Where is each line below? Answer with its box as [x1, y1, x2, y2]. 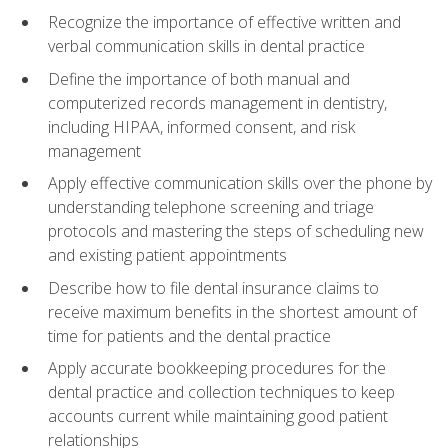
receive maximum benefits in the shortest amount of [48, 300, 417, 323]
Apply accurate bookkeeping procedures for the [48, 357, 386, 380]
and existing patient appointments [48, 244, 287, 267]
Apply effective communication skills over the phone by [48, 172, 432, 195]
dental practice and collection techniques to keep [48, 381, 395, 404]
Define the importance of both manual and [48, 67, 350, 90]
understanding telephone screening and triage [48, 196, 374, 219]
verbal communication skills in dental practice [48, 35, 365, 58]
